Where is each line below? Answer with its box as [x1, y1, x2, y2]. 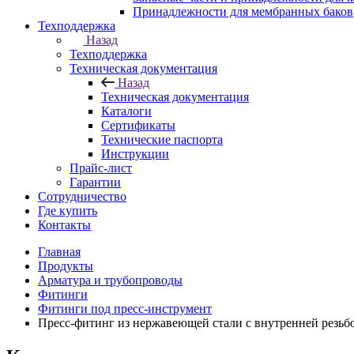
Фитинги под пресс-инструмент [38, 302, 212, 316]
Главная [38, 245, 81, 259]
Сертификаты [101, 119, 175, 133]
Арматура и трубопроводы [38, 273, 183, 288]
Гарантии [70, 175, 121, 190]
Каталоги [101, 104, 152, 119]
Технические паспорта [101, 133, 223, 147]
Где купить [38, 204, 97, 218]
